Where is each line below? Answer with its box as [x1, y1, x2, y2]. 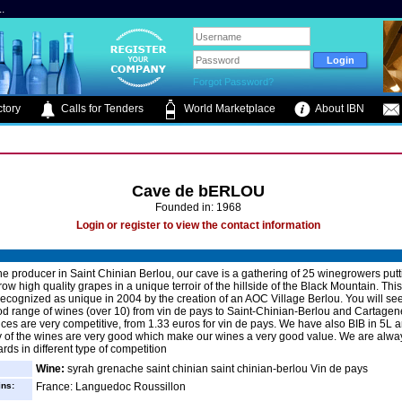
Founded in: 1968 [155, 201, 241, 214]
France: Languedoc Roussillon [36, 380, 186, 393]
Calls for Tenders [58, 102, 144, 116]
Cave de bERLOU [132, 182, 265, 200]
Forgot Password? [193, 76, 275, 87]
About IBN [313, 102, 364, 116]
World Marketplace [181, 102, 275, 116]
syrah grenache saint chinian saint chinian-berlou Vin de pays [65, 363, 368, 375]
